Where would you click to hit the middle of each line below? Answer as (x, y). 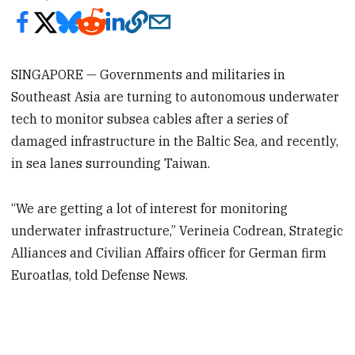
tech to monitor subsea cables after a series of (150, 118)
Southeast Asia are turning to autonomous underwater (176, 96)
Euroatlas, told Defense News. (100, 275)
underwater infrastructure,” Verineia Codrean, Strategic (177, 230)
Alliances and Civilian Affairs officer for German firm (169, 252)
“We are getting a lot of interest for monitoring (150, 208)
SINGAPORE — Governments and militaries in (149, 74)
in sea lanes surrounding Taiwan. (111, 163)
